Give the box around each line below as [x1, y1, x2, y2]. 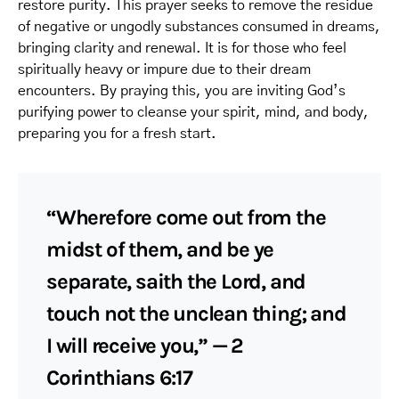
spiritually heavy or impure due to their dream [18, 62, 311, 77]
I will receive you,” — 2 [46, 333, 244, 358]
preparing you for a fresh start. [18, 126, 216, 141]
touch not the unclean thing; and [46, 301, 346, 326]
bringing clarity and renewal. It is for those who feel [18, 41, 346, 55]
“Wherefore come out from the [46, 205, 326, 230]
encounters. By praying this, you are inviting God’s [18, 84, 346, 98]
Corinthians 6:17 [46, 365, 192, 390]
